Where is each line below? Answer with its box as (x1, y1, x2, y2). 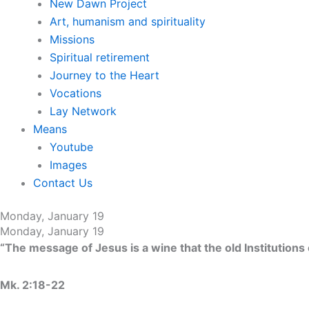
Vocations (50, 86, 101, 100)
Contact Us (33, 175, 92, 190)
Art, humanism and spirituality (50, 14, 206, 28)
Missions (50, 32, 94, 46)
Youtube (50, 139, 93, 154)
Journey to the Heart (50, 68, 159, 82)
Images (50, 157, 87, 172)
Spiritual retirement (50, 50, 150, 64)
